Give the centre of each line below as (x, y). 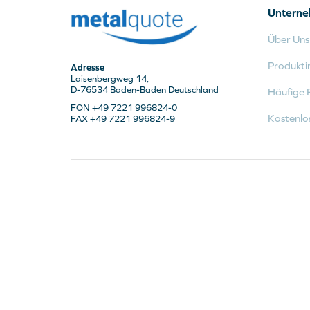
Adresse (88, 67)
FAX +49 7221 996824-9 (123, 118)
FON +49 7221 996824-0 (124, 107)
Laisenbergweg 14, (110, 78)
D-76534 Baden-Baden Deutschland (145, 89)
